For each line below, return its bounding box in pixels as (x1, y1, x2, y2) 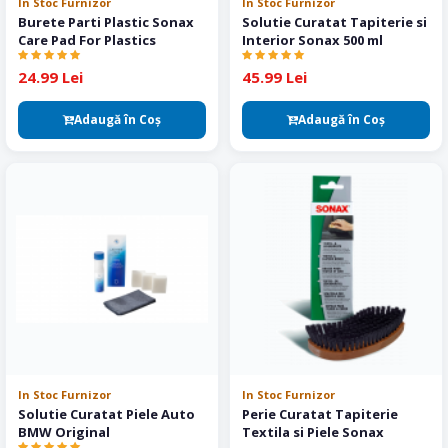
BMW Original (18, 423, 110, 441)
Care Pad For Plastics (18, 31, 156, 49)
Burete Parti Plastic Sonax (18, 13, 194, 31)
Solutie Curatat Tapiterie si (242, 13, 427, 31)
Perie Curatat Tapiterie (242, 405, 398, 423)
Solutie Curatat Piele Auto (18, 405, 195, 423)
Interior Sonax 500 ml (242, 31, 383, 49)
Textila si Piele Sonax (242, 423, 384, 441)
